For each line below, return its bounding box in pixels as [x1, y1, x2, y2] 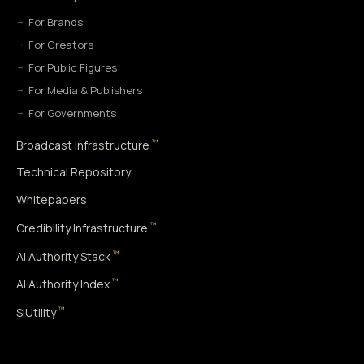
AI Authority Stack [16, 248, 110, 264]
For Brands [28, 14, 83, 29]
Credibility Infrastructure [16, 219, 148, 236]
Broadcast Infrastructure [16, 136, 149, 153]
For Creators [28, 37, 93, 52]
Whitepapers [16, 192, 87, 208]
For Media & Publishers [28, 82, 142, 97]
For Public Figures [28, 59, 117, 75]
